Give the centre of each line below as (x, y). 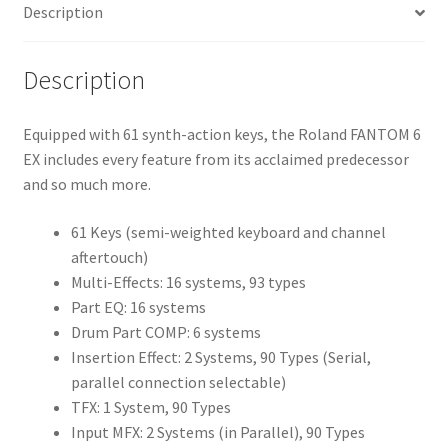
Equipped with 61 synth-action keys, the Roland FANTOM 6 (221, 133)
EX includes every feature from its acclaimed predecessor (215, 158)
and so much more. (86, 183)
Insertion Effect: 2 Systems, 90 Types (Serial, (220, 356)
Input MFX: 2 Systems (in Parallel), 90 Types (217, 431)
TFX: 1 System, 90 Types (150, 406)
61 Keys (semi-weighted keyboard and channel (228, 231)
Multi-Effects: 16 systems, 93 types (188, 281)
